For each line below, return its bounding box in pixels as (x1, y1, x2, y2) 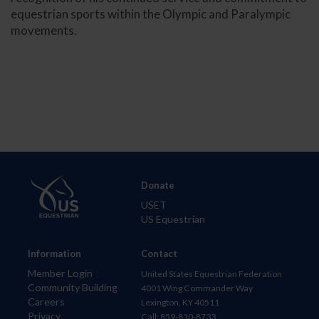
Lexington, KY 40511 (141, 296, 219, 308)
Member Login (28, 266, 93, 279)
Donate (141, 179, 174, 191)
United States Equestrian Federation (141, 268, 282, 279)
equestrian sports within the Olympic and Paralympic (11, 6, 291, 21)
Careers (28, 295, 66, 308)
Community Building (28, 281, 118, 293)
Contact (141, 247, 177, 259)
